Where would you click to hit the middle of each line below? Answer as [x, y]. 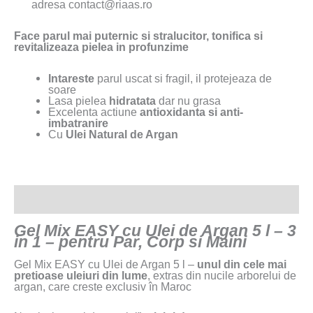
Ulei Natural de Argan [122, 134]
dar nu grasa [189, 100]
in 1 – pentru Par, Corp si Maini [130, 242]
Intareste [72, 78]
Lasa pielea [79, 100]
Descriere [39, 199]
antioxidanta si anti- [192, 111]
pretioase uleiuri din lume [81, 276]
